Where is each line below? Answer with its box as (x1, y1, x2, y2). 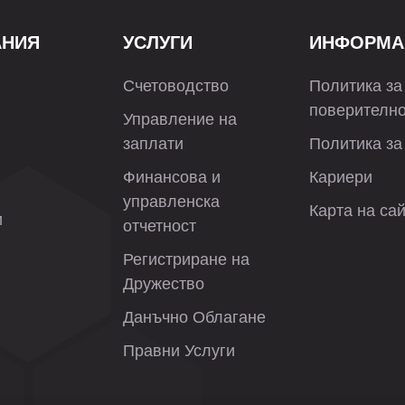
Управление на (122, 110, 237, 128)
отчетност (122, 217, 196, 235)
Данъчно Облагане (122, 308, 266, 326)
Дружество (122, 275, 204, 293)
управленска (122, 193, 220, 211)
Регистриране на (122, 250, 250, 268)
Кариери (309, 168, 373, 186)
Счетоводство (122, 77, 229, 95)
